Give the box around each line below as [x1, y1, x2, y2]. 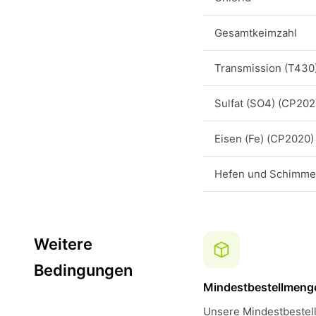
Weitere [34, 235, 92, 253]
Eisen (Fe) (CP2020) [214, 132, 314, 145]
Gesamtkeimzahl [214, 26, 297, 39]
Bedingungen [34, 261, 133, 279]
